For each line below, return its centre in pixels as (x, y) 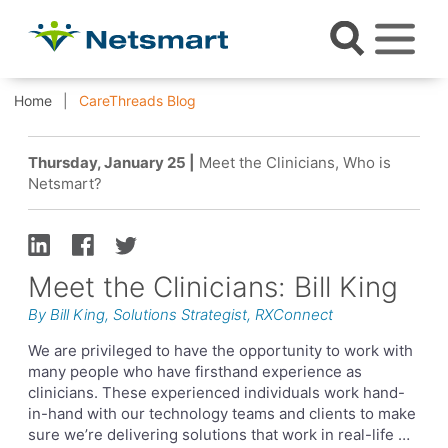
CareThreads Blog (135, 100)
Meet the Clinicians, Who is (293, 162)
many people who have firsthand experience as (195, 371)
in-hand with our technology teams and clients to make (222, 413)
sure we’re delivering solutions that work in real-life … (219, 434)
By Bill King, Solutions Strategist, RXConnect (180, 315)
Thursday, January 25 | (111, 162)
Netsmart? (65, 183)
